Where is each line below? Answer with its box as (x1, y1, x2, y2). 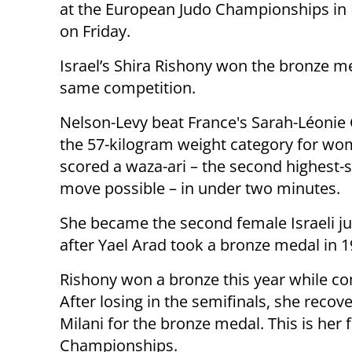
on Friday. (60, 20, 130, 42)
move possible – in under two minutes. (60, 178, 340, 200)
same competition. (60, 77, 196, 99)
